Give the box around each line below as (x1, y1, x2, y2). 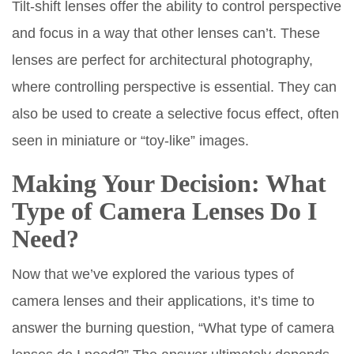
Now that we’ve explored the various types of (12, 265, 294, 282)
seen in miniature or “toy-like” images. (12, 132, 249, 149)
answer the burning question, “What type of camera (12, 319, 334, 336)
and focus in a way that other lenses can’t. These (12, 24, 320, 41)
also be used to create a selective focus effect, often (12, 105, 339, 122)
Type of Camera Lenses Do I (12, 196, 317, 225)
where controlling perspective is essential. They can (12, 78, 337, 95)
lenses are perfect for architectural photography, (12, 51, 313, 68)
